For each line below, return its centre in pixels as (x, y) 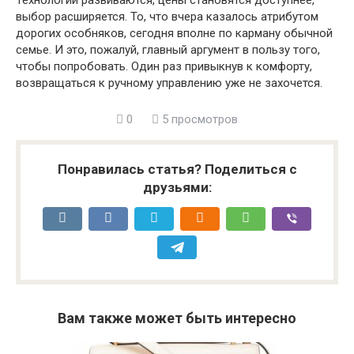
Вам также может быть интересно (177, 318)
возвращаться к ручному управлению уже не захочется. (169, 83)
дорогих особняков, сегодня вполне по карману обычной (174, 33)
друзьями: (177, 187)
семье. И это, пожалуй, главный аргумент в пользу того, (168, 50)
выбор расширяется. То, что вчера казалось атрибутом (167, 17)
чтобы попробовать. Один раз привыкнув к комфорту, (164, 66)
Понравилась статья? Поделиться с (177, 169)
